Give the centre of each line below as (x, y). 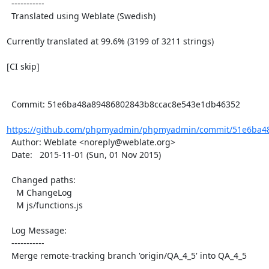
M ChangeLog (11, 192)
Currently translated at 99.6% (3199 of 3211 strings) (110, 41)
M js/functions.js (11, 205)
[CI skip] (23, 66)
